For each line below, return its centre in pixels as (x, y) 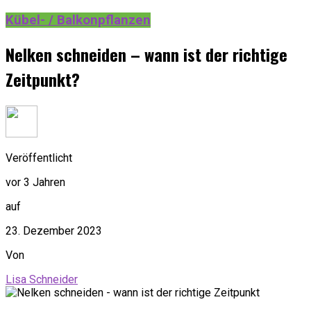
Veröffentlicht (39, 158)
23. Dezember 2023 (54, 230)
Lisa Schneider (42, 279)
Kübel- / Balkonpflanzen (78, 20)
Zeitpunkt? (43, 79)
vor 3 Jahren (35, 182)
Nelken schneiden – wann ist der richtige (146, 54)
